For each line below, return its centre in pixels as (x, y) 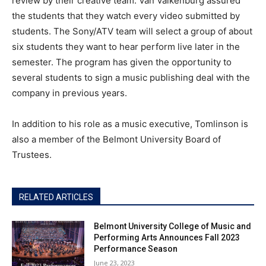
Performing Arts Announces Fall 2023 (167, 238)
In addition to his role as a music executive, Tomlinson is (130, 124)
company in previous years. (69, 93)
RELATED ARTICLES (56, 197)
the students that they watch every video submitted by (126, 16)
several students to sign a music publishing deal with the (131, 78)
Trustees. (32, 155)
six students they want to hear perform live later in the (126, 47)
